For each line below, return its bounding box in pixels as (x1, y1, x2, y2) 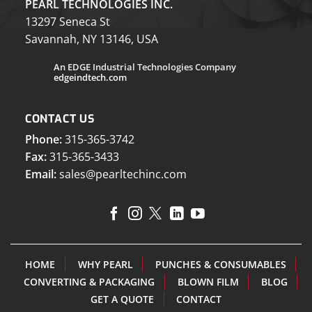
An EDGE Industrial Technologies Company (54, 61, 237, 74)
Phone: (24, 132, 62, 148)
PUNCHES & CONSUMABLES (155, 258, 286, 272)
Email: (24, 166, 56, 182)
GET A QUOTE (90, 292, 154, 306)
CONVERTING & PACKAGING (24, 275, 155, 289)
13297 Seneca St (24, 13, 110, 29)
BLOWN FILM (177, 275, 239, 289)
